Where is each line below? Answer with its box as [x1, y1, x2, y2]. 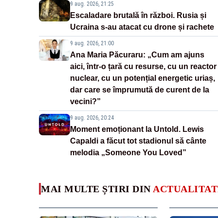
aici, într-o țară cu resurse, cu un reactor [70, 62, 217, 71]
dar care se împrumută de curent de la [70, 86, 209, 94]
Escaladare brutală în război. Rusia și [70, 11, 206, 20]
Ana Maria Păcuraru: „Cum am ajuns [70, 51, 204, 59]
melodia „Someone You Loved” [70, 148, 186, 157]
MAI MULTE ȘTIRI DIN [41, 183, 153, 195]
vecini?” [70, 97, 101, 106]
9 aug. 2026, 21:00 [70, 40, 114, 47]
